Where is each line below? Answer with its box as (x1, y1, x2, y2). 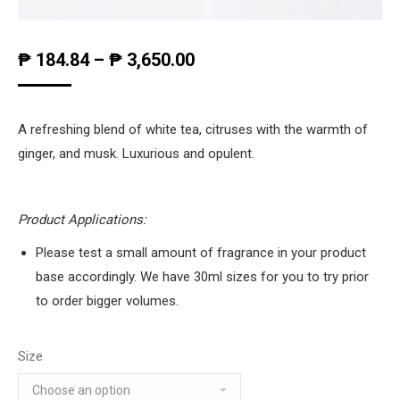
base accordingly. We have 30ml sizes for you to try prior (36, 269, 369, 285)
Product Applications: (18, 212, 150, 228)
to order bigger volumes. (36, 293, 179, 309)
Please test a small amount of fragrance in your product (36, 245, 366, 261)
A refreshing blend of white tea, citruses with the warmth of (18, 121, 368, 137)
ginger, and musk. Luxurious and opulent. (18, 146, 254, 162)
